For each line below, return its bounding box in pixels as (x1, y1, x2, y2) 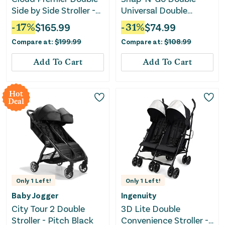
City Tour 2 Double (12, 203, 85, 214)
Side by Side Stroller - (12, 4, 95, 16)
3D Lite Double (121, 203, 180, 214)
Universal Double (121, 4, 187, 16)
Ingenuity (121, 190, 156, 200)
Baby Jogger (12, 190, 58, 200)
